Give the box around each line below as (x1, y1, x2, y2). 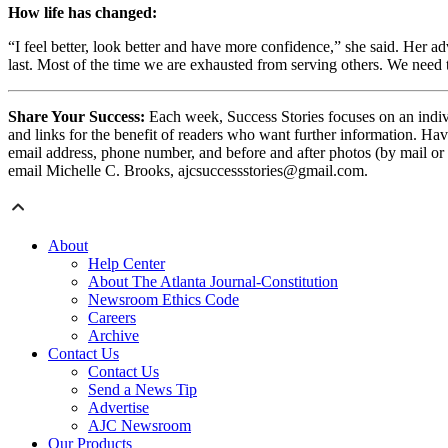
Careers (88, 309, 136, 327)
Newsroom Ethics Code (88, 291, 239, 309)
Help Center (88, 255, 165, 273)
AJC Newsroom (88, 417, 191, 435)
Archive (88, 327, 139, 345)
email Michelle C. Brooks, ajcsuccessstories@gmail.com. (8, 162, 368, 180)
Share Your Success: (8, 108, 145, 126)
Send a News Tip (88, 381, 197, 399)
